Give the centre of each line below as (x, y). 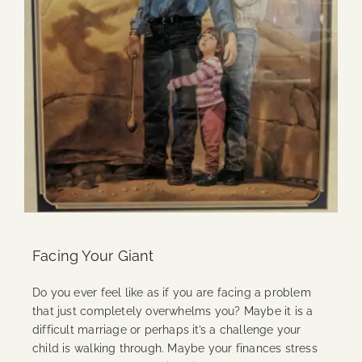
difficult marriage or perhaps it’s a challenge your (166, 330)
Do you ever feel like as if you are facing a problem (171, 293)
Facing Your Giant (93, 256)
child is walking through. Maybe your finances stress (175, 349)
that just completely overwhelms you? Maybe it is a (173, 311)
